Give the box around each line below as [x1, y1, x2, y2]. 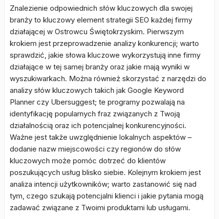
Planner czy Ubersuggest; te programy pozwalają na [10, 97, 185, 107]
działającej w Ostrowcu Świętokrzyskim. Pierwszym [10, 27, 184, 36]
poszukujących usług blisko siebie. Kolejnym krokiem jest [10, 168, 201, 177]
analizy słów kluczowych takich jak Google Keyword [10, 86, 184, 95]
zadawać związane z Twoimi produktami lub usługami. [10, 203, 190, 212]
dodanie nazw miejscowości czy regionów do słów [10, 144, 181, 153]
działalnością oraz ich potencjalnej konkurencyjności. [10, 121, 186, 130]
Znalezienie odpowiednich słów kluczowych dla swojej [10, 3, 193, 13]
